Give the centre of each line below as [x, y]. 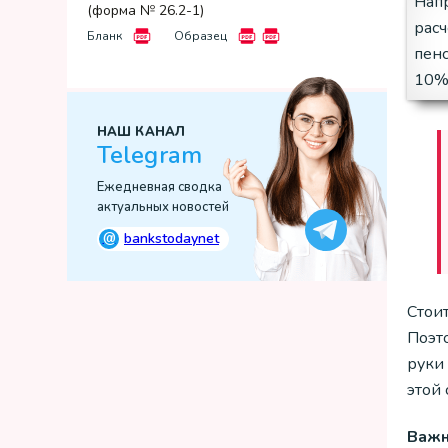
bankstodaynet [171, 238]
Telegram [149, 155]
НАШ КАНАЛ [141, 132]
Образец [200, 36]
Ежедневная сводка [159, 187]
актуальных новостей [163, 207]
